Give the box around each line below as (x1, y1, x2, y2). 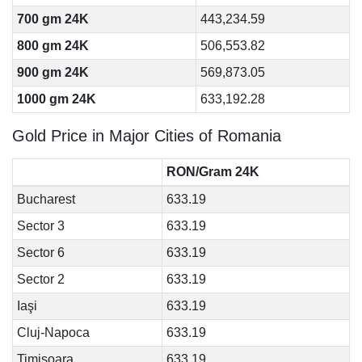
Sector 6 (16, 246, 65, 259)
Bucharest (16, 192, 75, 206)
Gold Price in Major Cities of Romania (12, 127, 281, 145)
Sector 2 (16, 272, 65, 286)
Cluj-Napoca (16, 326, 90, 339)
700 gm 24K (16, 12, 89, 26)
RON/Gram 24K (166, 165, 259, 179)
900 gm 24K (16, 65, 89, 79)
